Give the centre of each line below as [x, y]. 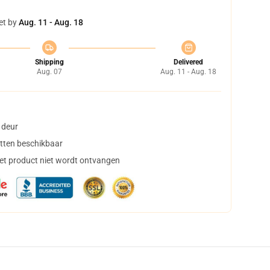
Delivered [188, 62]
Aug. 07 [49, 72]
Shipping [49, 62]
